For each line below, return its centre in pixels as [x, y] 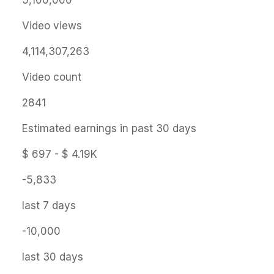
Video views [52, 26]
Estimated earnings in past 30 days [109, 128]
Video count [52, 77]
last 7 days [49, 206]
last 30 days [53, 257]
